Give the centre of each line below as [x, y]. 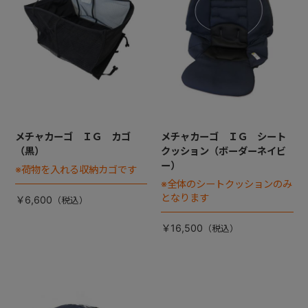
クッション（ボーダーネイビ [223, 151]
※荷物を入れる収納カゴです [76, 169]
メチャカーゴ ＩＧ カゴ [73, 136]
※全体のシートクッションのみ [226, 184]
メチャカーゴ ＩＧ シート [223, 136]
